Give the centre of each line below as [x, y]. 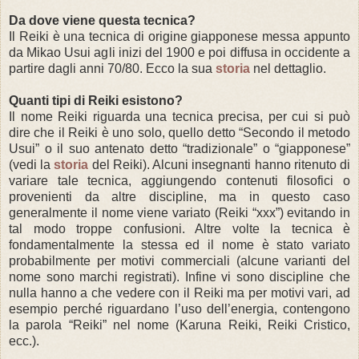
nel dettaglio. [288, 68]
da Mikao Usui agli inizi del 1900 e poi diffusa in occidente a [179, 52]
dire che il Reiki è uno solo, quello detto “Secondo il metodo [179, 132]
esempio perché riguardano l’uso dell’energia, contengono [179, 309]
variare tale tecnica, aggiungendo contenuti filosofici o [179, 180]
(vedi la [32, 164]
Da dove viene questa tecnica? [102, 20]
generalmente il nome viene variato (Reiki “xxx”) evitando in [179, 212]
